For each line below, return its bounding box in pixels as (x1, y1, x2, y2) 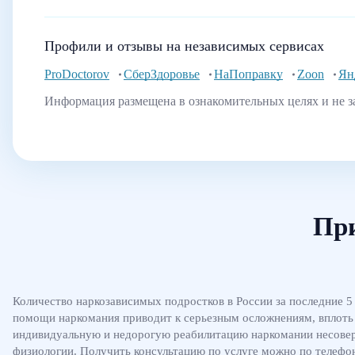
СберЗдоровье (124, 67, 200, 81)
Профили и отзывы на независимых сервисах (44, 38, 324, 54)
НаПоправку (214, 67, 283, 81)
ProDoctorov (44, 67, 109, 81)
